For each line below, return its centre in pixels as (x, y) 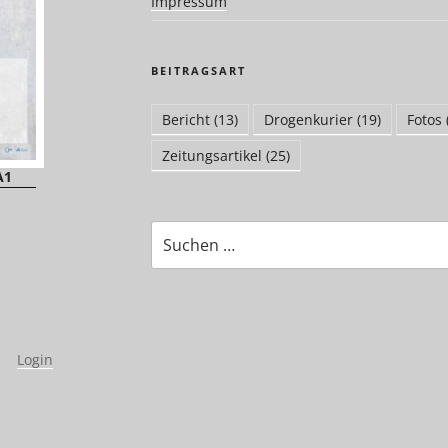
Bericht (185, 119)
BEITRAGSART (198, 70)
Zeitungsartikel (211, 155)
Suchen (174, 230)
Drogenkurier (308, 119)
